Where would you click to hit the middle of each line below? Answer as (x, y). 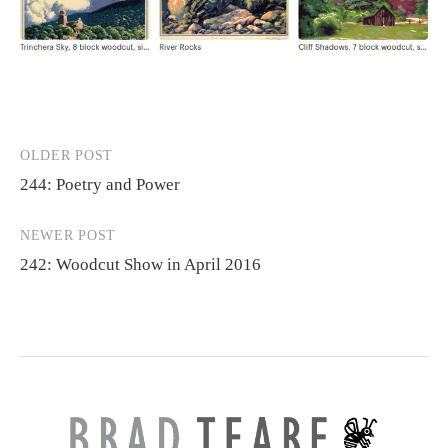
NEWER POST (68, 235)
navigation (72, 197)
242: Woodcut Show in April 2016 (140, 264)
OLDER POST (66, 155)
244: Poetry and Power (100, 184)
